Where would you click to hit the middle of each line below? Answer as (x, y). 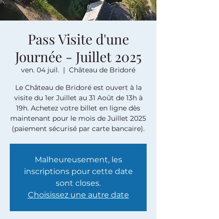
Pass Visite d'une (78, 39)
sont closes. (78, 183)
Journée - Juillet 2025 (78, 56)
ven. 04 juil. (40, 70)
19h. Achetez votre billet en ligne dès (78, 108)
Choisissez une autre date (78, 195)
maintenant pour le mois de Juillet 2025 (78, 118)
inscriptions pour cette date (78, 171)
